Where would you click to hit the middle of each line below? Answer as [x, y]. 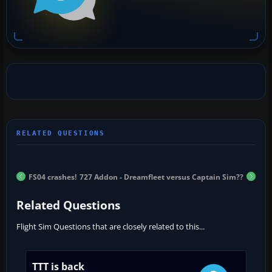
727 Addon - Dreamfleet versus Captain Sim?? [161, 177]
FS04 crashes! [53, 177]
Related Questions [68, 205]
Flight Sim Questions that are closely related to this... [110, 226]
